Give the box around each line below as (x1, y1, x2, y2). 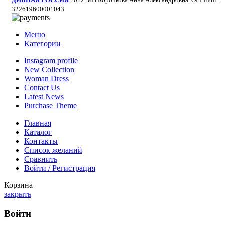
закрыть (4, 190, 31, 199)
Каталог (24, 128, 52, 137)
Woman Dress (24, 74, 69, 83)
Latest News (24, 92, 64, 101)
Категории (24, 39, 61, 48)
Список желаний (24, 146, 82, 155)
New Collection (24, 65, 74, 74)
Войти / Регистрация (24, 164, 95, 173)
